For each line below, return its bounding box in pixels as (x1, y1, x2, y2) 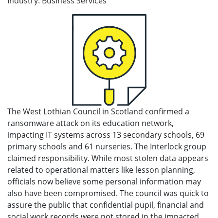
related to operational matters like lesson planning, (7, 164, 195, 176)
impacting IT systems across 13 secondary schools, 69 (7, 129, 204, 141)
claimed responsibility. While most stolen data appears (7, 153, 208, 164)
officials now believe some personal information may (7, 176, 201, 187)
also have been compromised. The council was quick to (7, 188, 209, 199)
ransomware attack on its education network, (7, 118, 174, 129)
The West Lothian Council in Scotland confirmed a (7, 106, 189, 117)
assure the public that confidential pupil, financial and (7, 200, 204, 211)
